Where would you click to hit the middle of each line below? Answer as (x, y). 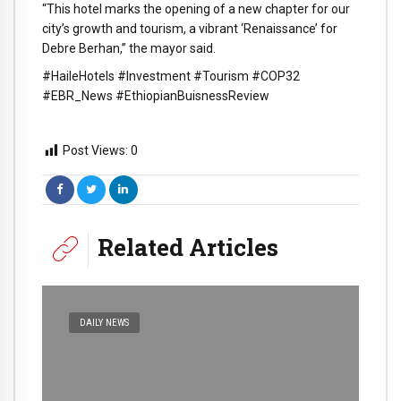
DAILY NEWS (105, 322)
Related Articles (188, 246)
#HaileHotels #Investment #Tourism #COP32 (171, 76)
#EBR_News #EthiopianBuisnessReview (156, 95)
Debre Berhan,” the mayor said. (129, 49)
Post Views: (95, 151)
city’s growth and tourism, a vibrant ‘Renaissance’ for (190, 29)
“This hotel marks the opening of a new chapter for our (196, 9)
